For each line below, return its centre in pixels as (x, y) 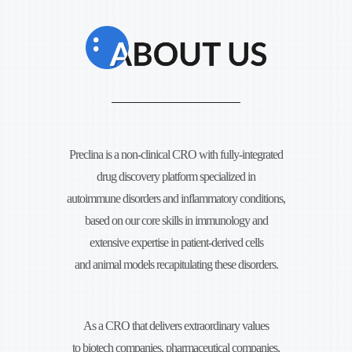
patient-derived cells (220, 242)
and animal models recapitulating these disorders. (176, 264)
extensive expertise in (134, 242)
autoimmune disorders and (123, 198)
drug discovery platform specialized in (176, 176)
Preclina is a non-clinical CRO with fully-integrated (176, 154)
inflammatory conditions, (232, 198)
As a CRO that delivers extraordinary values (176, 325)
